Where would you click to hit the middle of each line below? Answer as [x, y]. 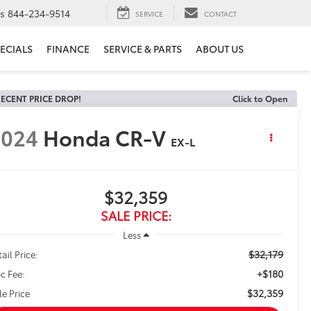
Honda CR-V [105, 137]
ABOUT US [220, 49]
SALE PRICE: [136, 216]
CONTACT [220, 13]
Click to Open [260, 98]
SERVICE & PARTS [143, 49]
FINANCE [68, 49]
